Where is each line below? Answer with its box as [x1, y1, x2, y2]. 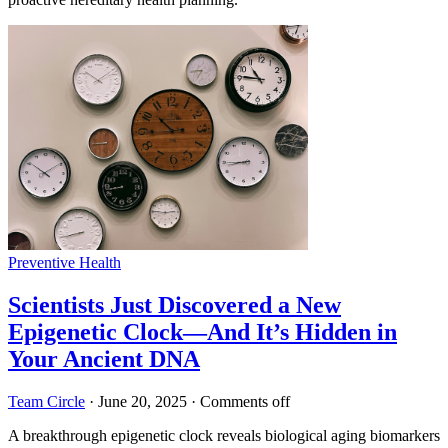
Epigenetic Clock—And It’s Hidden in [8, 318, 397, 345]
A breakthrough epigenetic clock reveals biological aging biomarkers [8, 426, 440, 444]
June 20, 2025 [98, 392, 187, 410]
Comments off [200, 392, 290, 410]
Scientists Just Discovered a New [8, 291, 341, 318]
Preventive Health [8, 254, 121, 272]
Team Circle [8, 392, 85, 410]
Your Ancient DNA [8, 345, 200, 372]
